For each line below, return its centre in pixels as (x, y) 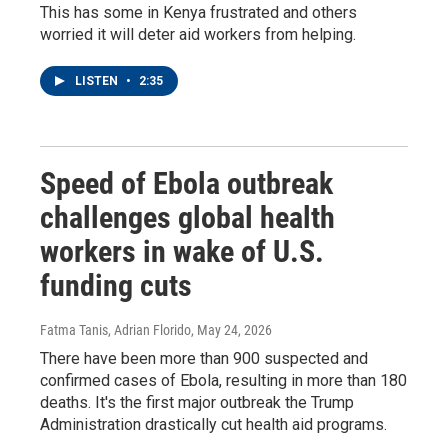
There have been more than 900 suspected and (204, 359)
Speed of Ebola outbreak (186, 184)
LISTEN (98, 81)
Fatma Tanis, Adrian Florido (115, 330)
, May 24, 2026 (231, 330)
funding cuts (116, 286)
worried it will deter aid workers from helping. (198, 35)
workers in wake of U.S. (182, 252)
